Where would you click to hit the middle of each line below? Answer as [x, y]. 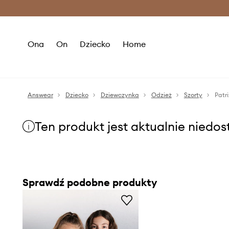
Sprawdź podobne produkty [89, 182]
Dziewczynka [120, 95]
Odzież [161, 95]
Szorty [193, 95]
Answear [40, 95]
